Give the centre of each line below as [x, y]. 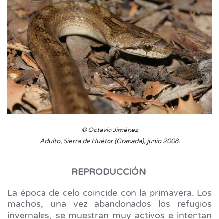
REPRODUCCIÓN [108, 171]
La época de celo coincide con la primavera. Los [109, 192]
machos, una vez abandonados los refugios [109, 204]
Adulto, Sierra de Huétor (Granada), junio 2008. [109, 141]
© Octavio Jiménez [109, 130]
